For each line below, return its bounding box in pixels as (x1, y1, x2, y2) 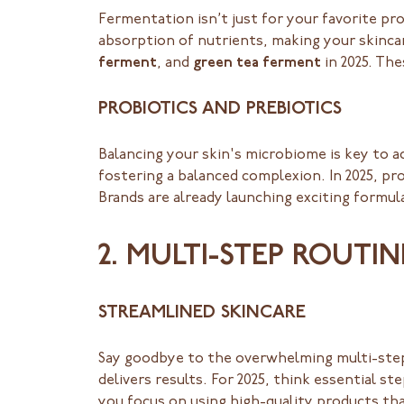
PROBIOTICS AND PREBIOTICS (97, 100, 342, 119)
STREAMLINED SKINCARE (97, 304, 306, 323)
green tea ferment (192, 56, 321, 71)
